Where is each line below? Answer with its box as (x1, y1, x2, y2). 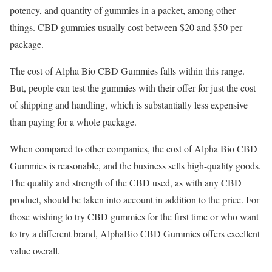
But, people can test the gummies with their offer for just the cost (10, 81, 256, 94)
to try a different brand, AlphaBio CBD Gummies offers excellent (10, 226, 260, 240)
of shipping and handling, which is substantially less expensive (10, 98, 248, 111)
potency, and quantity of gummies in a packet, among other (10, 3, 236, 16)
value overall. (10, 243, 60, 257)
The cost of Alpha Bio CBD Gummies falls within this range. (10, 64, 245, 77)
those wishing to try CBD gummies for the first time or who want (10, 209, 259, 223)
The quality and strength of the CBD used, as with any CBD (10, 175, 242, 189)
